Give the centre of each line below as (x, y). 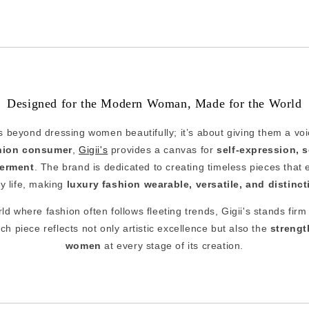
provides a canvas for (162, 150)
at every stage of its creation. (172, 246)
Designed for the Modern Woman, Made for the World (154, 104)
